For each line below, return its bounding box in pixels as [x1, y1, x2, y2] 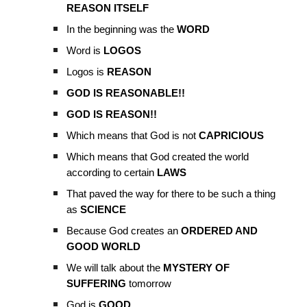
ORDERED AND [178, 225, 258, 236]
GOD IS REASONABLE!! [66, 87, 186, 99]
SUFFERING [66, 278, 127, 289]
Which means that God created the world [66, 151, 249, 162]
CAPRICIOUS [199, 130, 265, 141]
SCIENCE [80, 204, 127, 215]
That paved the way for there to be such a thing [66, 188, 276, 199]
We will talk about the [66, 262, 164, 273]
